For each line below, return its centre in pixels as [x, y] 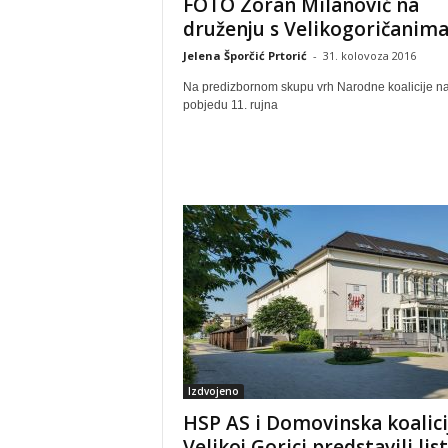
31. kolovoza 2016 [369, 55]
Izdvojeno [213, 391]
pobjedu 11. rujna [230, 105]
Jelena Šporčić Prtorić [244, 55]
